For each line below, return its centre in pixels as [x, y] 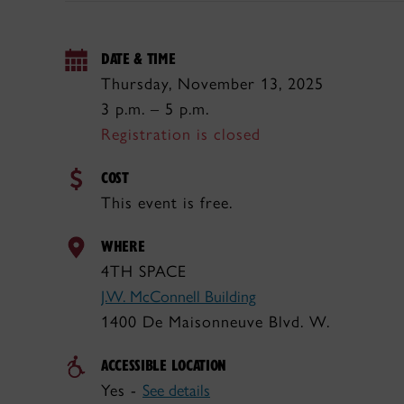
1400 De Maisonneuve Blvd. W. [216, 322]
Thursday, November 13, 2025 [212, 84]
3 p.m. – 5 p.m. [155, 109]
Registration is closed [181, 134]
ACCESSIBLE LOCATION [164, 365]
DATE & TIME [138, 58]
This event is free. [167, 203]
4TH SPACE [144, 271]
